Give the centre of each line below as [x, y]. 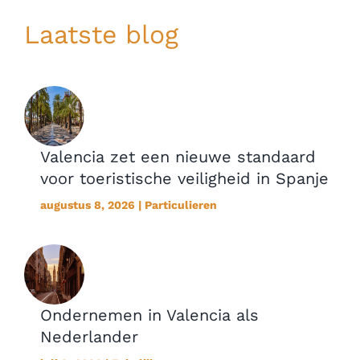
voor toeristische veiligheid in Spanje [184, 178]
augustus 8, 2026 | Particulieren [128, 205]
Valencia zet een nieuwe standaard [178, 156]
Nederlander [89, 336]
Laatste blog [101, 34]
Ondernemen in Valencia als [149, 315]
